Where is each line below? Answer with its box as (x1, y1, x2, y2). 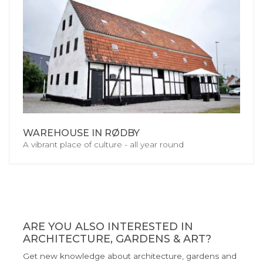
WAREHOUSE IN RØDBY (23, 127, 140, 139)
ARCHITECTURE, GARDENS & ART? (23, 232, 211, 246)
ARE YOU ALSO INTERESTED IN (23, 220, 193, 234)
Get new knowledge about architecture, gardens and (23, 251, 237, 261)
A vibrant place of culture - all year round (23, 140, 184, 150)
